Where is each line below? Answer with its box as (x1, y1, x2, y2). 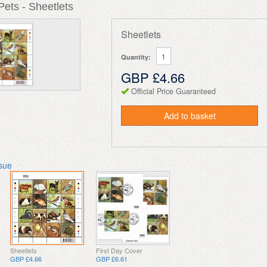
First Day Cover (96, 245, 143, 255)
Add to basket (163, 110, 216, 122)
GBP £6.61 (96, 253, 128, 263)
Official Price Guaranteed (131, 86, 216, 97)
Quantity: (121, 52, 151, 61)
